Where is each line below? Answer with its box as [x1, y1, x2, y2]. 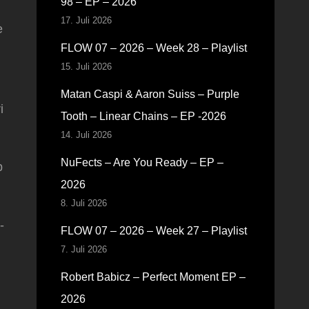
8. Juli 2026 [60, 198, 107, 208]
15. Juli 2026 [60, 61, 112, 72]
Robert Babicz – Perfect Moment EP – [60, 271, 246, 283]
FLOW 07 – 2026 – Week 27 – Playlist [60, 225, 247, 237]
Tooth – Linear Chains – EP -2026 [60, 110, 226, 122]
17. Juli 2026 [60, 15, 112, 26]
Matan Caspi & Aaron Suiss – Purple [60, 88, 239, 100]
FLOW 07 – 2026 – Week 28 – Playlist [60, 42, 247, 54]
